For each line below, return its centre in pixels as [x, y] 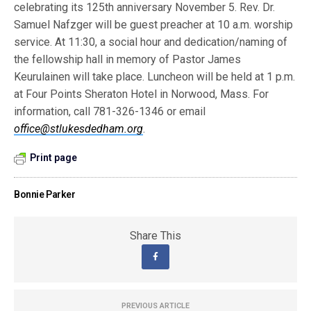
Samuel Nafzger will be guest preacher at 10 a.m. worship [154, 25]
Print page [53, 158]
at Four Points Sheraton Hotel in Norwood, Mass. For [142, 94]
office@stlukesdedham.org [78, 129]
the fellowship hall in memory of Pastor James [128, 59]
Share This [155, 236]
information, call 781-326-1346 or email [110, 111]
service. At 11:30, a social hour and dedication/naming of [151, 42]
